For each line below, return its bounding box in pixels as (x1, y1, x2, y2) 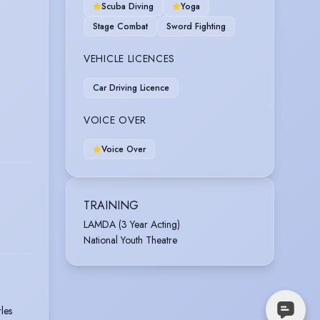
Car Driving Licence (93, 81, 169, 94)
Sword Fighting (166, 19, 226, 33)
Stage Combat (93, 19, 148, 33)
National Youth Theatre (84, 232, 177, 247)
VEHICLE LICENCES (84, 51, 176, 66)
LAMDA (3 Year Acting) (84, 216, 180, 231)
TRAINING (84, 196, 139, 214)
